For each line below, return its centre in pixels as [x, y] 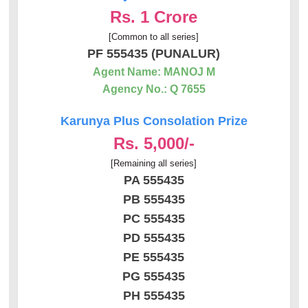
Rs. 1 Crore [154, 16]
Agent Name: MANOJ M [154, 71]
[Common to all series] [154, 36]
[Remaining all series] [154, 163]
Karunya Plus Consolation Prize [154, 121]
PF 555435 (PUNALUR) [154, 53]
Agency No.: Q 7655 [154, 89]
